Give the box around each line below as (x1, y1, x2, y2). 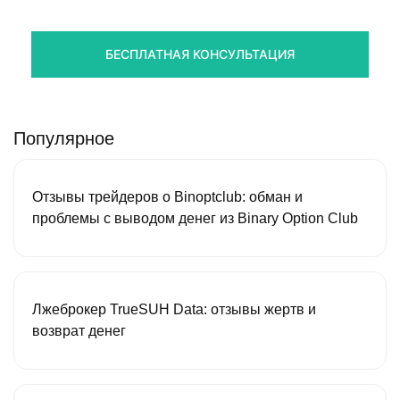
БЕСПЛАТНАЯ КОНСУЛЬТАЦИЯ (105, 46, 295, 62)
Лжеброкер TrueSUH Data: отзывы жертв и (32, 301, 316, 317)
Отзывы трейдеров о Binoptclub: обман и (32, 188, 303, 204)
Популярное (13, 128, 114, 148)
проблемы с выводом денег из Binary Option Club (32, 210, 358, 226)
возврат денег (32, 322, 126, 338)
